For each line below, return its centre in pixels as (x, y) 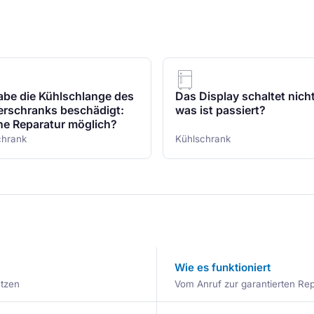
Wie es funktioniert (223, 267)
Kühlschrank (203, 138)
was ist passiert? (221, 110)
